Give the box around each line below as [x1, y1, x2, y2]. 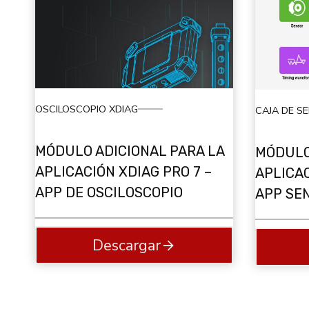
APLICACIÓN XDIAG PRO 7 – [35, 163, 212, 181]
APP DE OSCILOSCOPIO [35, 184, 183, 201]
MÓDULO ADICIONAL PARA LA [35, 143, 224, 160]
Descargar [92, 235, 161, 256]
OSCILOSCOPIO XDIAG [35, 101, 138, 116]
